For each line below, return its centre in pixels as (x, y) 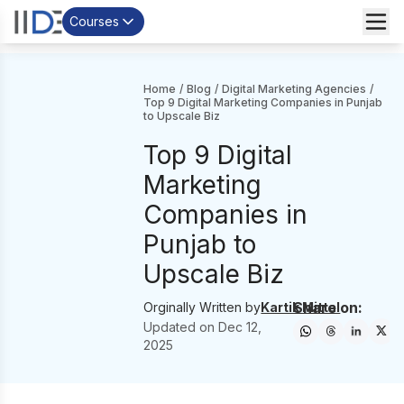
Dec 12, (240, 327)
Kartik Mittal (301, 307)
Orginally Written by (202, 307)
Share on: (328, 308)
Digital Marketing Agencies (294, 89)
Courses (94, 21)
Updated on (181, 327)
